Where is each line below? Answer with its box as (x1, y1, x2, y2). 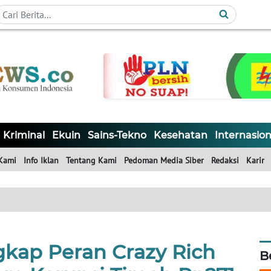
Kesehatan (154, 129, 207, 142)
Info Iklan (24, 155, 59, 166)
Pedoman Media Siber (124, 155, 204, 166)
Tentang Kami (66, 155, 117, 166)
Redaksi (211, 155, 239, 166)
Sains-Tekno (88, 129, 146, 142)
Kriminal (3, 129, 45, 142)
